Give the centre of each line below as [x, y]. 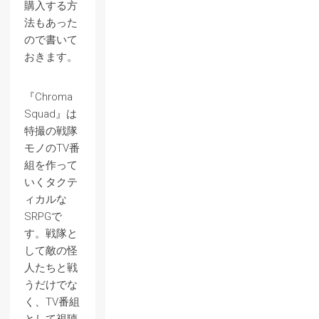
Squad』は [51, 114]
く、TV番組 [52, 302]
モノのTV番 [52, 148]
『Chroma [48, 97]
